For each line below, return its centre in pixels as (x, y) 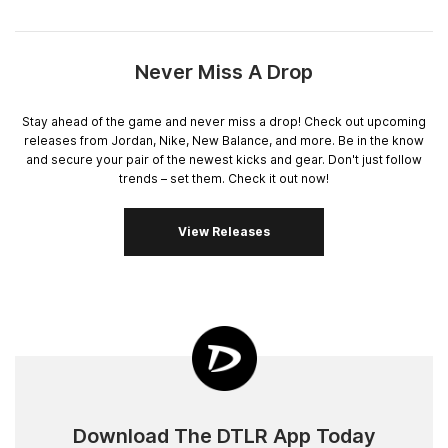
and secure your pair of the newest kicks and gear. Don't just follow (224, 160)
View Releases (224, 231)
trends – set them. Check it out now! (224, 179)
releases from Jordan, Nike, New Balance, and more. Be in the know (224, 141)
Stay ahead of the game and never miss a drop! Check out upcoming (224, 122)
